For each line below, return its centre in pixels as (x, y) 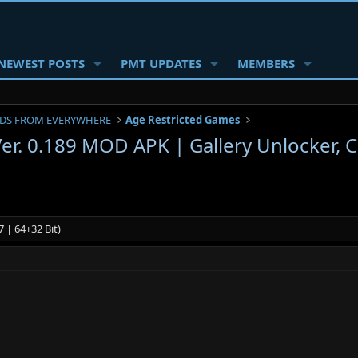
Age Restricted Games (183, 120)
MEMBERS (266, 63)
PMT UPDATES (161, 63)
